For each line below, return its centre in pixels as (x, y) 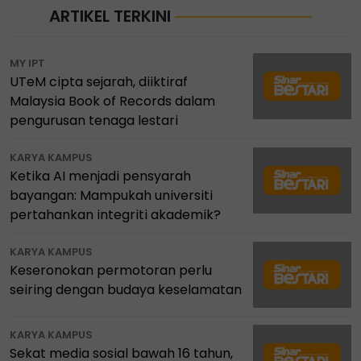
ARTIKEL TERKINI (112, 16)
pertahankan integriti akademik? (115, 214)
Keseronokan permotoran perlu (111, 270)
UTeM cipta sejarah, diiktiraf (99, 81)
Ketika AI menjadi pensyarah (100, 176)
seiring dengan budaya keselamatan (126, 289)
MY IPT (27, 63)
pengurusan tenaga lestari (94, 120)
